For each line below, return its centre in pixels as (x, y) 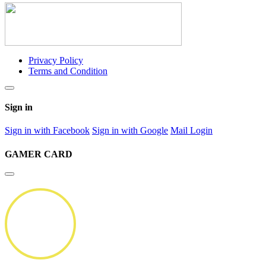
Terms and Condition (68, 71)
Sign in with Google (130, 131)
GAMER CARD (39, 154)
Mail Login (191, 131)
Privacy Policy (56, 60)
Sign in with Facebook (47, 131)
